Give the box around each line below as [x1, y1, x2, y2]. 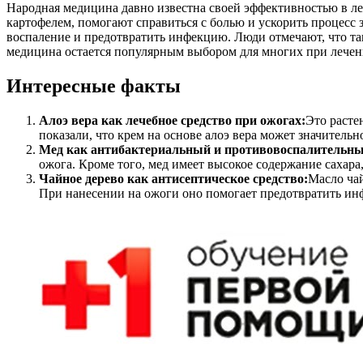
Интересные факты [6, 75, 181, 97]
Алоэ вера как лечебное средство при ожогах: [39, 113, 305, 128]
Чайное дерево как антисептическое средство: [39, 172, 308, 186]
